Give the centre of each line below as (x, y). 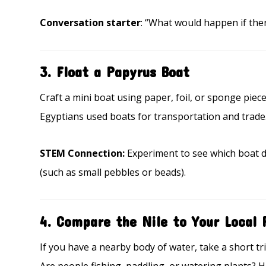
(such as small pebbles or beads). (113, 172)
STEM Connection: (83, 153)
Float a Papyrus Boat (123, 72)
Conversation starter (91, 23)
